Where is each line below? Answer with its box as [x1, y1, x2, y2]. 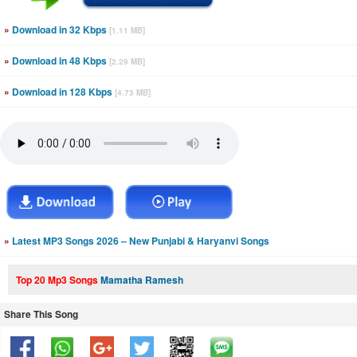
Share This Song [4, 307, 78, 321]
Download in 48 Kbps [10, 53, 109, 68]
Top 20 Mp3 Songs [16, 273, 100, 287]
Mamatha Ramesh [100, 273, 183, 287]
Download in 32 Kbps [10, 22, 109, 37]
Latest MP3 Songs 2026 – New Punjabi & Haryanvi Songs [10, 233, 269, 248]
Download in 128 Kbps [10, 84, 115, 99]
